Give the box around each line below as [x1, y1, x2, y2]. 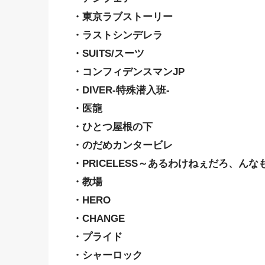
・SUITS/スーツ [72, 47, 144, 59]
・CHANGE [72, 212, 125, 224]
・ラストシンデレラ [72, 29, 163, 41]
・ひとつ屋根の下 [72, 121, 153, 132]
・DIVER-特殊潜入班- [72, 84, 170, 96]
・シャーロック [72, 249, 143, 261]
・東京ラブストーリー [72, 11, 173, 22]
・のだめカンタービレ [72, 139, 173, 151]
